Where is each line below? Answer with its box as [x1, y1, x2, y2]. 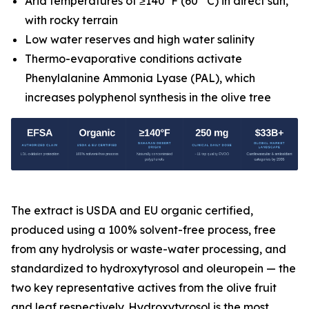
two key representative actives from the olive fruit [11, 280, 277, 295]
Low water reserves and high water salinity [25, 32, 255, 46]
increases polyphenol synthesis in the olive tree [25, 90, 271, 104]
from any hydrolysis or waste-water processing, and [11, 241, 286, 256]
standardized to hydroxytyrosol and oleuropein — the [11, 261, 296, 275]
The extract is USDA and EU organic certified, [11, 203, 253, 217]
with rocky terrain [25, 13, 118, 27]
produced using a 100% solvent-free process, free [11, 222, 276, 237]
